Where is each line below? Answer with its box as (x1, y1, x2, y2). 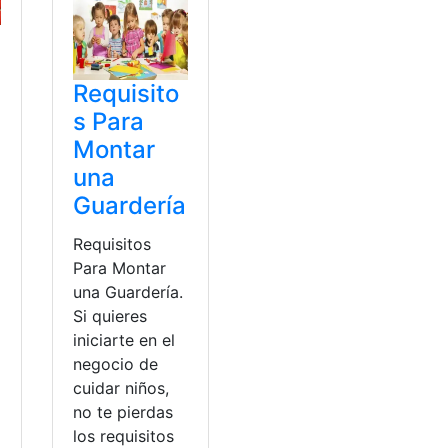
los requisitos (73, 425, 175, 446)
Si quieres (73, 305, 148, 326)
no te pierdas (73, 401, 174, 422)
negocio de (73, 353, 159, 374)
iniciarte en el (73, 329, 176, 350)
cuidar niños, (73, 377, 170, 398)
